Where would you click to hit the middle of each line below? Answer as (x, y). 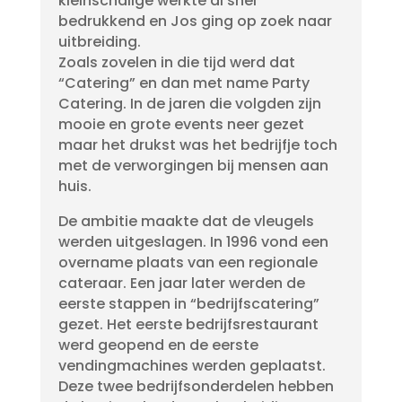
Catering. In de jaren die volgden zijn (189, 104)
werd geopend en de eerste (158, 345)
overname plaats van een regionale (188, 262)
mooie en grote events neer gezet (181, 124)
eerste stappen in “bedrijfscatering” (188, 304)
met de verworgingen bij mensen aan (193, 166)
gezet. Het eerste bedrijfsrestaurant (188, 324)
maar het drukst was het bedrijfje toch (197, 145)
